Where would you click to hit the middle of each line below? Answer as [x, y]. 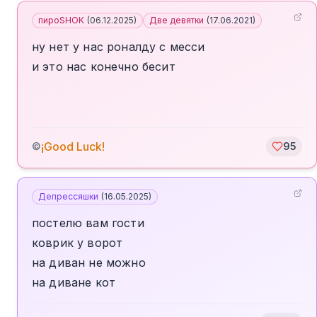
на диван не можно [89, 263]
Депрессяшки [68, 196]
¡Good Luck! [73, 146]
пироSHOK [61, 20]
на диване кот [74, 282]
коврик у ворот [77, 243]
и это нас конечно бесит [104, 67]
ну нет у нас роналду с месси [119, 47]
